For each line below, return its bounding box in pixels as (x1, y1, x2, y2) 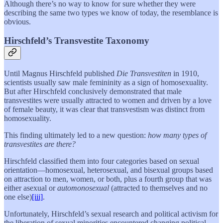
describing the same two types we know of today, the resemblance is (4, 8, 218, 17)
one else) (4, 192, 32, 201)
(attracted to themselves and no (109, 183, 208, 192)
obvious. (4, 17, 31, 26)
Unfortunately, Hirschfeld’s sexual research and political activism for (4, 209, 218, 218)
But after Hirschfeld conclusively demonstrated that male (4, 87, 182, 96)
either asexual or (4, 183, 57, 192)
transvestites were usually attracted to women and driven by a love (4, 96, 212, 105)
